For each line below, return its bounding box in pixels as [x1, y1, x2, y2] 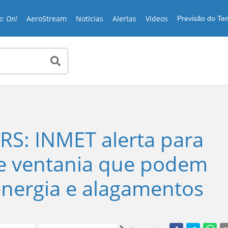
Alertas [112, 13, 137, 23]
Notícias [76, 13, 104, 23]
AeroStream [26, 13, 67, 23]
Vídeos [146, 13, 168, 23]
